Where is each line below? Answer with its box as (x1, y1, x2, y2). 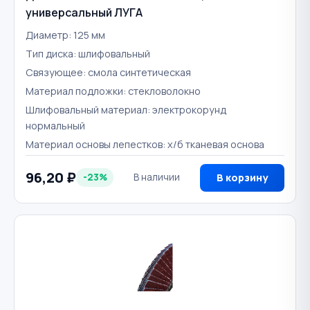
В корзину (217, 171, 268, 185)
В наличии (134, 171, 181, 184)
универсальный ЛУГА (26, 4, 143, 20)
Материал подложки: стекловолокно (26, 84, 201, 98)
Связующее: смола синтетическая (26, 65, 191, 79)
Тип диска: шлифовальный (26, 46, 150, 60)
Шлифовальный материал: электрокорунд (26, 102, 226, 116)
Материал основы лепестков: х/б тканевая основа (26, 137, 264, 151)
